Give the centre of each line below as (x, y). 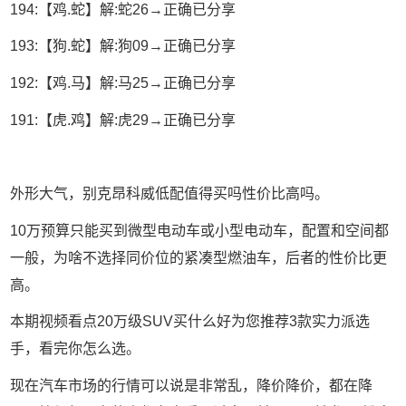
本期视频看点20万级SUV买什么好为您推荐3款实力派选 (190, 322)
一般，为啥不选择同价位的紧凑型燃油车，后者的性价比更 (199, 257)
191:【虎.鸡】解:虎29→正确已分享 (123, 120)
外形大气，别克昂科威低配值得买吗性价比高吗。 (170, 193)
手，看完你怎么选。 (76, 349)
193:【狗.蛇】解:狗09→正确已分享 (123, 46)
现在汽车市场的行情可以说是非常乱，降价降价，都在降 (192, 385)
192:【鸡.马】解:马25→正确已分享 (123, 83)
